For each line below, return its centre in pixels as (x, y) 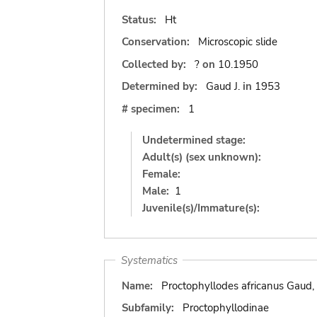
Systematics (149, 260)
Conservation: (156, 42)
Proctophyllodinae (225, 308)
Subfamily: (148, 308)
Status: (139, 19)
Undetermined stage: (194, 140)
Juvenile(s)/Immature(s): (201, 208)
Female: (161, 174)
